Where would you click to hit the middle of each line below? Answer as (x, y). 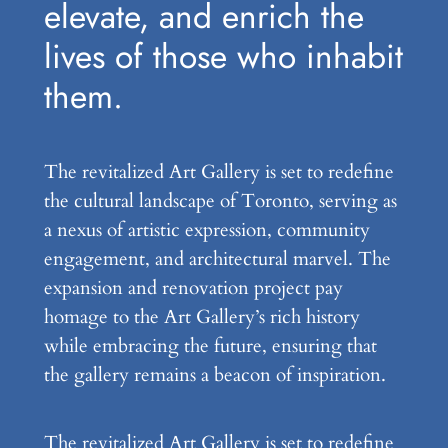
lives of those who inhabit (223, 56)
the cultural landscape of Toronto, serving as (220, 201)
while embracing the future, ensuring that (210, 346)
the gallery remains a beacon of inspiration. (214, 375)
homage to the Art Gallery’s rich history (201, 317)
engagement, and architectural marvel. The (217, 259)
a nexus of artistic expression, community (206, 230)
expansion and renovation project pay (193, 288)
